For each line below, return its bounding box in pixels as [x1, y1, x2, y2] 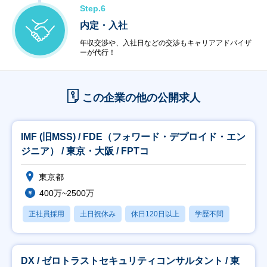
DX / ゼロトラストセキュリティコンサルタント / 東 [21, 256, 240, 266]
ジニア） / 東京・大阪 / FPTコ [21, 146, 149, 156]
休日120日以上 [131, 210, 179, 218]
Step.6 [80, 4, 105, 13]
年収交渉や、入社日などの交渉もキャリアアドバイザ [80, 39, 252, 47]
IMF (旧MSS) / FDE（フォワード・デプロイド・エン [21, 132, 246, 142]
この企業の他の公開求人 [82, 92, 200, 104]
